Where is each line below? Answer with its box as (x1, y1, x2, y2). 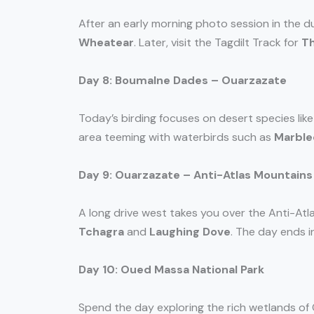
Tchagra (78, 224, 124, 240)
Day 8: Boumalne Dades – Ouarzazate (78, 73, 287, 88)
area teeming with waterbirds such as (78, 130, 274, 145)
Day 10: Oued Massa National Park (78, 262, 264, 278)
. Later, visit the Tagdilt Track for (134, 35, 301, 50)
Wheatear (78, 35, 134, 50)
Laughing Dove (149, 224, 231, 240)
